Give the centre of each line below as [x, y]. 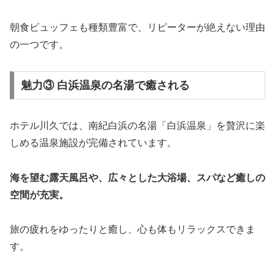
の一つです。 [39, 45]
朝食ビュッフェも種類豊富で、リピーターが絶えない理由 [137, 28]
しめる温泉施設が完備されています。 [93, 142]
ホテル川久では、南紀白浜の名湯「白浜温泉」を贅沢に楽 [137, 125]
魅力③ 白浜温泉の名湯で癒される [105, 85]
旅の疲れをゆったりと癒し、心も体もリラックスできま [133, 230]
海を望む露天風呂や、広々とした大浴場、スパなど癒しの [137, 177]
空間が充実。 [39, 195]
